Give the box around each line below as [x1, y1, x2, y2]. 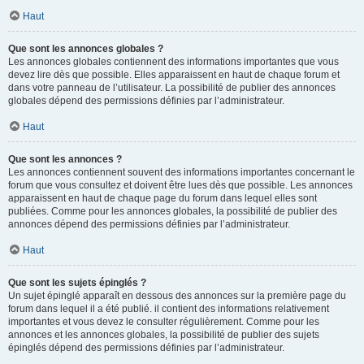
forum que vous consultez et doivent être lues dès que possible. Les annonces [8, 180, 353, 191]
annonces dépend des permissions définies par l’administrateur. [8, 219, 290, 230]
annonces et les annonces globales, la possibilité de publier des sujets [8, 329, 319, 340]
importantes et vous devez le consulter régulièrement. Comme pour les [8, 316, 319, 327]
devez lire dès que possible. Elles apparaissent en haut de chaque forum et [8, 69, 340, 80]
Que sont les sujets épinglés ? [8, 277, 146, 288]
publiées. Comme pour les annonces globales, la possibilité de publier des [8, 206, 337, 217]
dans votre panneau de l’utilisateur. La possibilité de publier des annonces [8, 82, 336, 93]
